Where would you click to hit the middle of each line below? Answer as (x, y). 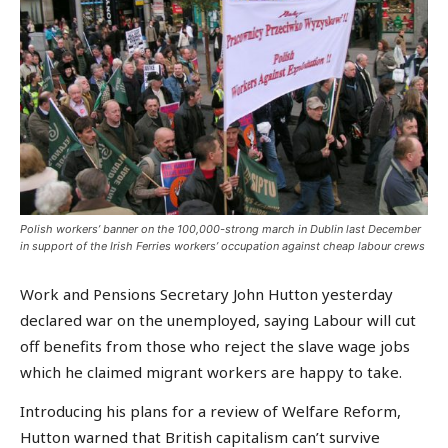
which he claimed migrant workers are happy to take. (211, 371)
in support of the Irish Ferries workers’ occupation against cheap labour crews (222, 245)
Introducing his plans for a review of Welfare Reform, (210, 411)
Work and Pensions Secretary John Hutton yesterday (206, 293)
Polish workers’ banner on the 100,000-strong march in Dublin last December (220, 228)
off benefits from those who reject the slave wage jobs (215, 345)
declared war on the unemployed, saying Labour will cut (218, 319)
